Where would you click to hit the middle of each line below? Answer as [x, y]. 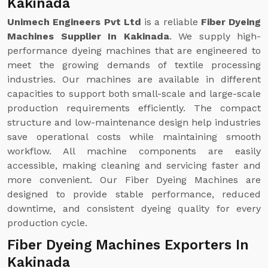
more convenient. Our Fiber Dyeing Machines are [134, 180]
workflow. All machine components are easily [134, 151]
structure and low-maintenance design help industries [134, 122]
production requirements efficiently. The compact [134, 108]
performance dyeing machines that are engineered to [134, 51]
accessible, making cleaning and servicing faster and [134, 165]
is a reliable [171, 22]
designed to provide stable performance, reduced [134, 194]
